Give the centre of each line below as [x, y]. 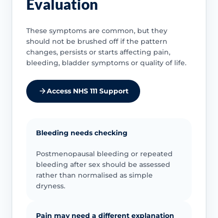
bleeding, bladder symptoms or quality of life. [106, 63]
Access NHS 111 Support [87, 91]
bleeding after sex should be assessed [103, 164]
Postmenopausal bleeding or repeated [104, 154]
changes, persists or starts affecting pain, [98, 52]
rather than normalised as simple [94, 175]
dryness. [50, 186]
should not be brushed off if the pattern [97, 41]
